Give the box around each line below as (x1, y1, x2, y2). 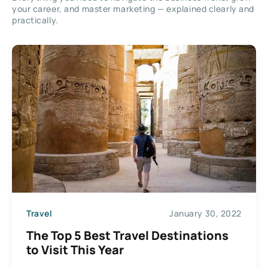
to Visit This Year (26, 242, 124, 258)
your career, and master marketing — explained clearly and (12, 2, 254, 14)
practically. (12, 14, 59, 26)
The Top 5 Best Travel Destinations (26, 227, 229, 244)
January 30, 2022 (169, 207, 242, 219)
